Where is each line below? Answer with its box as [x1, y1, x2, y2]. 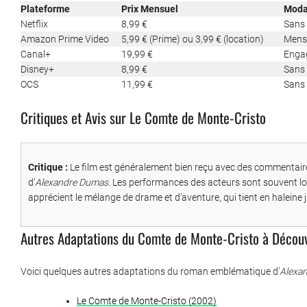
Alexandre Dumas [35, 177, 108, 188]
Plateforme [21, 3, 70, 15]
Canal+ [21, 49, 51, 60]
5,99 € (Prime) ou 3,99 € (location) [121, 34, 264, 45]
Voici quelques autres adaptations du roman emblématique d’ [21, 266, 280, 278]
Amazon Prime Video [21, 34, 109, 45]
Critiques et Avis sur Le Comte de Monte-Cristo [21, 107, 266, 129]
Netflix [21, 19, 48, 30]
